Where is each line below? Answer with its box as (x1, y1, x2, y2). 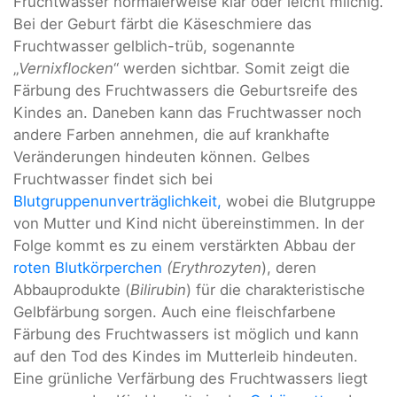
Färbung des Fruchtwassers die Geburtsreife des (13, 81, 358, 99)
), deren (261, 258, 316, 276)
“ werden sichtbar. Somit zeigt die (113, 58, 350, 77)
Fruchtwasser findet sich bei (13, 169, 213, 188)
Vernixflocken (19, 58, 113, 77)
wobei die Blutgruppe (222, 191, 376, 210)
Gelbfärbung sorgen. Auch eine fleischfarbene (13, 302, 336, 321)
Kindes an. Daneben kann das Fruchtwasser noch (13, 103, 362, 121)
